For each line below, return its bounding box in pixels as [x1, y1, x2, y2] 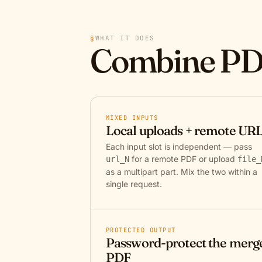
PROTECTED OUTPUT [106, 226, 176, 234]
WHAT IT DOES [95, 34, 156, 42]
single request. [106, 179, 162, 189]
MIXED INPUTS [106, 113, 158, 122]
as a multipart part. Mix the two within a [106, 167, 257, 177]
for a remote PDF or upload [129, 154, 237, 164]
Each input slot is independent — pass [106, 142, 252, 151]
